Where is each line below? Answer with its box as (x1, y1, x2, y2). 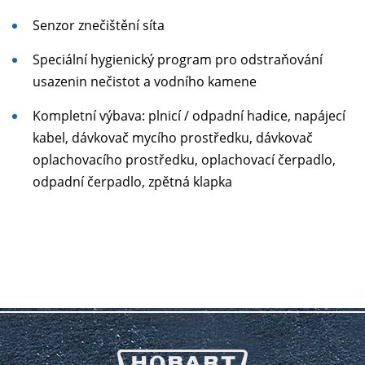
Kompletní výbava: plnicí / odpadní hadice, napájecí (33, 107, 345, 125)
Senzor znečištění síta (33, 16, 165, 34)
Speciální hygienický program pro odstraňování (33, 51, 323, 68)
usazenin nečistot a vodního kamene (33, 73, 257, 90)
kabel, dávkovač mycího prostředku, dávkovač (33, 129, 313, 147)
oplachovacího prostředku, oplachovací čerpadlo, (33, 151, 336, 169)
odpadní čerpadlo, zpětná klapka (33, 173, 232, 191)
